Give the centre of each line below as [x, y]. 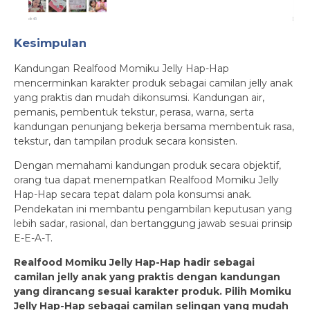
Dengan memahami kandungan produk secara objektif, [147, 165]
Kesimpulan [50, 43]
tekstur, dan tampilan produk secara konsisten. [126, 141]
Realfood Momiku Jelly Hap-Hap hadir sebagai [134, 262]
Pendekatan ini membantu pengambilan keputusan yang [153, 209]
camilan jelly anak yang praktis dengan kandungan [147, 276]
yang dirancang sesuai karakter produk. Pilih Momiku [153, 291]
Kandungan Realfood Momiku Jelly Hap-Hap [121, 68]
